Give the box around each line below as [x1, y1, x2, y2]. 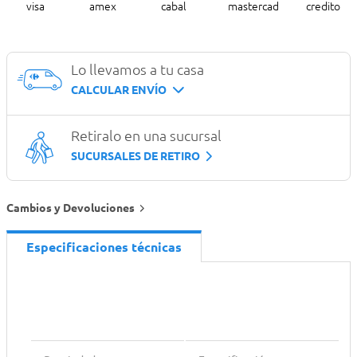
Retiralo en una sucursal [71, 127, 222, 145]
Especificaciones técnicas [26, 239, 182, 255]
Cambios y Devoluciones [6, 202, 135, 215]
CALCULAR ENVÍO [71, 84, 167, 97]
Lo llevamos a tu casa [71, 61, 204, 79]
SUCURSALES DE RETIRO [71, 150, 200, 163]
